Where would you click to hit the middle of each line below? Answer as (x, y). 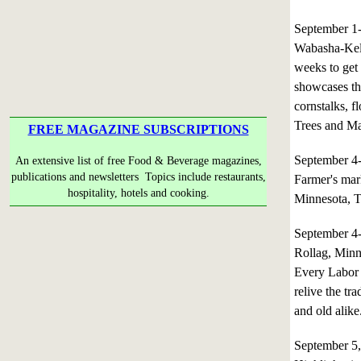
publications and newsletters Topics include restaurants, (138, 177)
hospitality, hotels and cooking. (138, 193)
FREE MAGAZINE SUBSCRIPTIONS (138, 129)
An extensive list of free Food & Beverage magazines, (138, 161)
